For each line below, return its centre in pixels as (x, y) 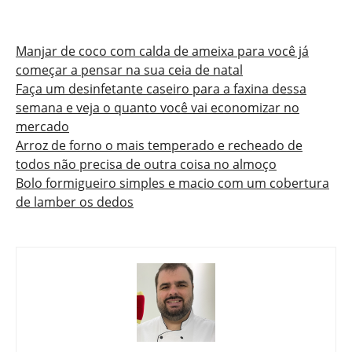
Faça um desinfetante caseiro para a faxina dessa (161, 88)
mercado (42, 126)
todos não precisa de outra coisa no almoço (146, 164)
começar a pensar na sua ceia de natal (129, 70)
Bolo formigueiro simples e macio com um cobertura (172, 183)
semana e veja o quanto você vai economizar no (158, 107)
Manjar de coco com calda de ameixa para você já (162, 51)
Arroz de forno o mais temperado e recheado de (159, 145)
